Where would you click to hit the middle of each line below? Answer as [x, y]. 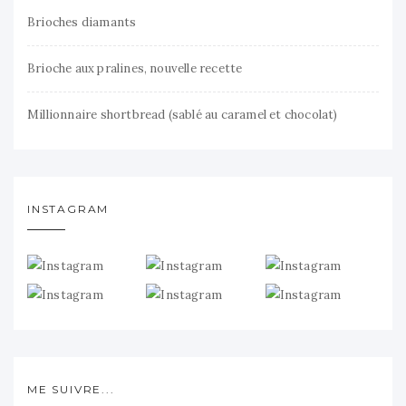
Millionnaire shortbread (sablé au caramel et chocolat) [183, 114]
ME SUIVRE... [71, 390]
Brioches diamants [82, 22]
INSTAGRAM [68, 208]
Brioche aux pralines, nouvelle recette [135, 68]
